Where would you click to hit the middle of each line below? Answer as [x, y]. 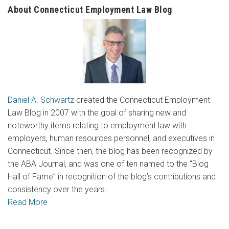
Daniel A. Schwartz [41, 100]
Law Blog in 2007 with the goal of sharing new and [97, 113]
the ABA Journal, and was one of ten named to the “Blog [108, 164]
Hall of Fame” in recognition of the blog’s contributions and [112, 177]
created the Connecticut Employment [142, 100]
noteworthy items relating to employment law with [97, 126]
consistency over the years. [57, 190]
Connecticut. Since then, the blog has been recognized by [110, 151]
